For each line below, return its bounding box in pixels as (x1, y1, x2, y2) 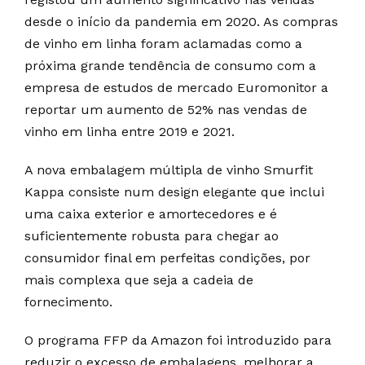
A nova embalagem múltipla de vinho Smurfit (24, 161, 313, 178)
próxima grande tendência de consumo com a (24, 57, 316, 73)
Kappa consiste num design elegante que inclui (24, 183, 324, 200)
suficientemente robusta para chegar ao (24, 227, 279, 244)
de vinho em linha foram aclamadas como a (24, 35, 302, 51)
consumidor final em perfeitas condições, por (24, 249, 310, 266)
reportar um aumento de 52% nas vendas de (24, 101, 307, 117)
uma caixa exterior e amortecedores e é (24, 205, 277, 222)
